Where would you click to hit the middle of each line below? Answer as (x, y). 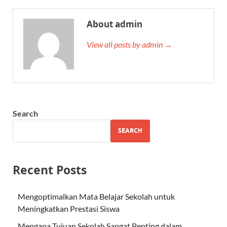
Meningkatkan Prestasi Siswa (69, 208)
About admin (115, 24)
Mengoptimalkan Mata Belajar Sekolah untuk (96, 196)
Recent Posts (50, 169)
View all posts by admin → (129, 44)
